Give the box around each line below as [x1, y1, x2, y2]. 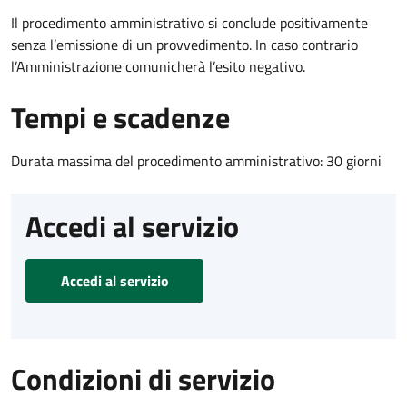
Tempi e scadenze [11, 94, 230, 139]
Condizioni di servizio [11, 356, 275, 401]
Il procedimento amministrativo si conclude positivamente [11, 11, 368, 34]
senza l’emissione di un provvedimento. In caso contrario [11, 33, 358, 55]
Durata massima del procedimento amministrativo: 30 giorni [11, 149, 382, 172]
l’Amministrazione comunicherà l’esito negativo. [11, 55, 305, 77]
